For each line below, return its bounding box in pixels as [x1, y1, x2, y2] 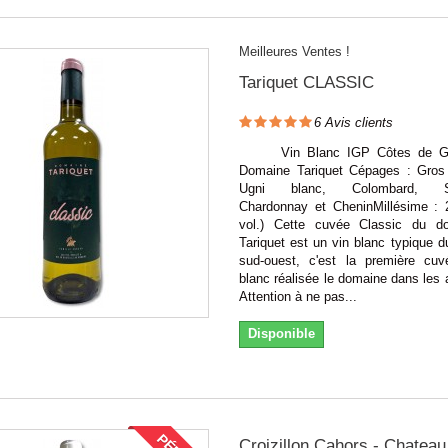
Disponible [247, 325, 315, 341]
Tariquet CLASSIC [238, 72, 374, 92]
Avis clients [320, 114, 393, 130]
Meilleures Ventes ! [238, 43, 350, 59]
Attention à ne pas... [238, 288, 357, 304]
